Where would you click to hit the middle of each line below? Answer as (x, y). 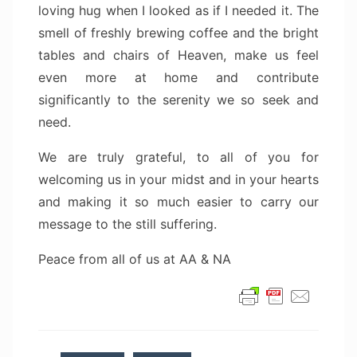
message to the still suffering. (127, 224)
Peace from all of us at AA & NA (135, 259)
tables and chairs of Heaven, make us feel (178, 55)
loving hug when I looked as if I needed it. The (178, 11)
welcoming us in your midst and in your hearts (178, 180)
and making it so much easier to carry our (178, 202)
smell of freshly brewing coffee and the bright (178, 33)
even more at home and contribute (178, 78)
